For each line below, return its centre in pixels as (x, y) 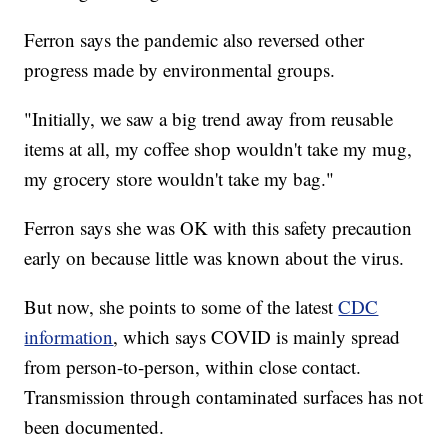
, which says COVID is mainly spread (257, 337)
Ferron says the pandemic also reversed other (194, 40)
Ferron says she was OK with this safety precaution (218, 228)
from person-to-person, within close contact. (193, 367)
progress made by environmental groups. (180, 70)
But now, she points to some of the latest (181, 307)
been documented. (94, 427)
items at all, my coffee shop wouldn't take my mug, (218, 149)
